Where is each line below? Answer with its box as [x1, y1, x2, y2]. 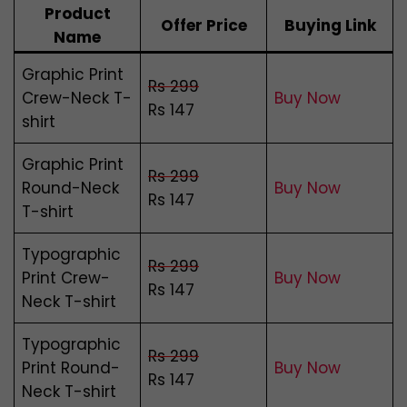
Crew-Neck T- [22, 87, 132, 110]
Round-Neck [22, 177, 119, 200]
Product [44, 3, 111, 25]
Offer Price [160, 15, 247, 37]
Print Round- [22, 357, 120, 380]
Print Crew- [22, 267, 110, 290]
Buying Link [283, 15, 376, 37]
